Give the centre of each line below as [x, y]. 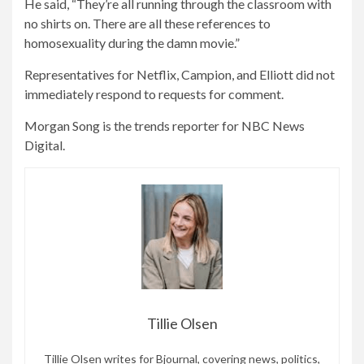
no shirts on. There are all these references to [147, 23]
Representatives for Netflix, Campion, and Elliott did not [180, 74]
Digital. [45, 145]
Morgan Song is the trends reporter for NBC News [165, 126]
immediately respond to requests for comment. [154, 94]
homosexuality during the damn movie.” [132, 43]
